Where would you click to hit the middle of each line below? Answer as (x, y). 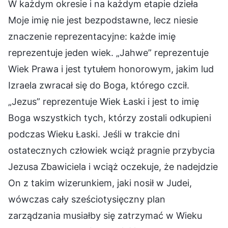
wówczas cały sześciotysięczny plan (87, 199)
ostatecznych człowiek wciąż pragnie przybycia (111, 150)
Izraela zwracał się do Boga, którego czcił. (99, 85)
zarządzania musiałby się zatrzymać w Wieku (105, 215)
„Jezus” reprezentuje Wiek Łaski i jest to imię (104, 101)
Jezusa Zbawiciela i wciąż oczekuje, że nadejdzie (113, 166)
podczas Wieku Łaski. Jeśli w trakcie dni (94, 134)
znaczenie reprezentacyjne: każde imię (92, 36)
